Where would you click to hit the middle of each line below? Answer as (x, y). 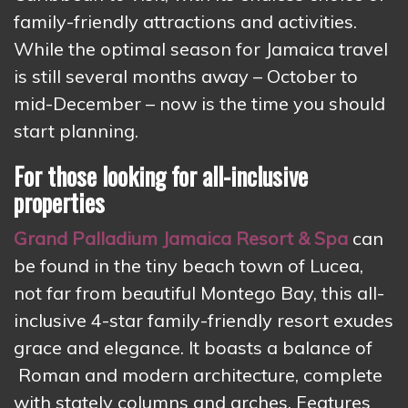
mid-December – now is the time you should (199, 104)
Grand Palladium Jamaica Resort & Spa (181, 239)
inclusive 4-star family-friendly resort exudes (204, 321)
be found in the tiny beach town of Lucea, (189, 266)
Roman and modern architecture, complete (198, 375)
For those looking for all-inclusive (161, 176)
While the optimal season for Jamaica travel (201, 49)
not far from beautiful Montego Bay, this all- (199, 293)
